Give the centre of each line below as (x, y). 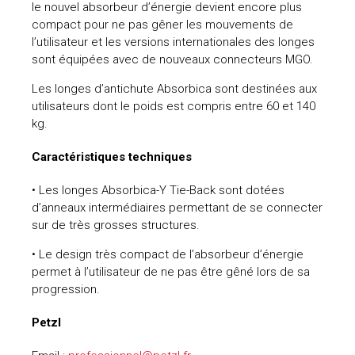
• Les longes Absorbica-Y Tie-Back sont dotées (158, 190)
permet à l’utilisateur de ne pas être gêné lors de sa (171, 271)
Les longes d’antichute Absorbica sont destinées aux (174, 89)
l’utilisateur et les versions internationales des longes (173, 42)
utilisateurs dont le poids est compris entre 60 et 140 (174, 107)
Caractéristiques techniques (112, 157)
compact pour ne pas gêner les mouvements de (162, 25)
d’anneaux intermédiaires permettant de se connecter (177, 207)
